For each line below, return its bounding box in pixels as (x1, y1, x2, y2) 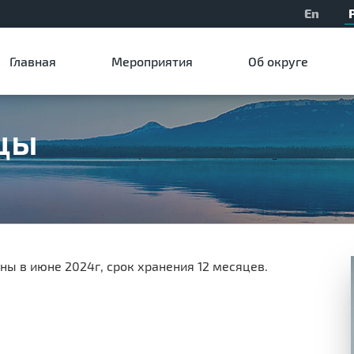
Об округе (248, 54, 308, 69)
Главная (9, 54, 56, 69)
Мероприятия (111, 54, 193, 69)
